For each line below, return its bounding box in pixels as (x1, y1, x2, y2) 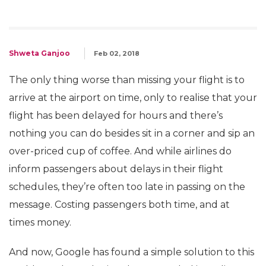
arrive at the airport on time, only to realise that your (9, 92, 257, 103)
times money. (9, 217, 71, 228)
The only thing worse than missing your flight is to (9, 74, 245, 85)
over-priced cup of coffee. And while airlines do (9, 145, 232, 157)
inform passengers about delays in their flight (9, 163, 223, 175)
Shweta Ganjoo (9, 49, 70, 58)
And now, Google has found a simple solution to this (9, 246, 254, 258)
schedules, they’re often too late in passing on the (9, 181, 245, 192)
